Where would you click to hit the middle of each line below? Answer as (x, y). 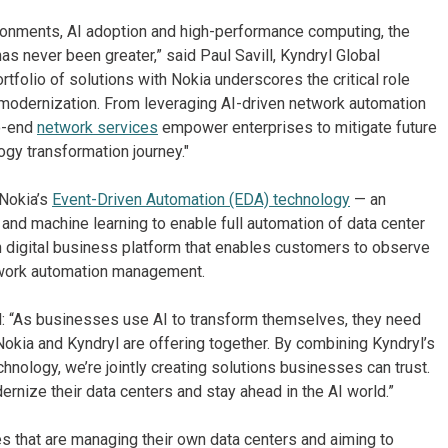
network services (97, 128)
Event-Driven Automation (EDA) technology (201, 200)
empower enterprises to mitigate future (297, 128)
